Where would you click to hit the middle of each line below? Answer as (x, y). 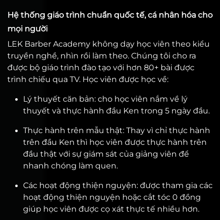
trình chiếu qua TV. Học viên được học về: (88, 79)
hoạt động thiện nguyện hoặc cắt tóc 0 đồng (112, 197)
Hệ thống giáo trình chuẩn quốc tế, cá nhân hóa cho (110, 15)
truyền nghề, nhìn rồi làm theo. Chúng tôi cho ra (102, 56)
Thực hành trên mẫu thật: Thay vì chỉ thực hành (117, 130)
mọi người (27, 29)
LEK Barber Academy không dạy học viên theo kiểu (109, 44)
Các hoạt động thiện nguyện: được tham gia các (118, 185)
